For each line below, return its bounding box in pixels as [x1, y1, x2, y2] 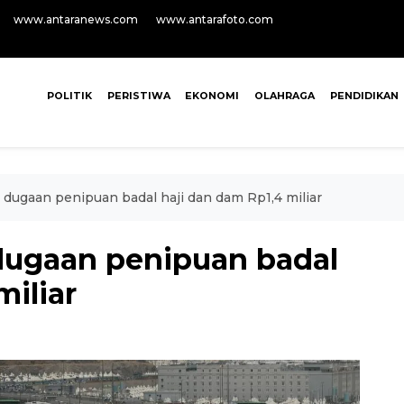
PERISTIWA [106, 89, 170, 102]
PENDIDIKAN [329, 89, 399, 102]
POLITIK [46, 89, 92, 102]
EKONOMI [185, 89, 240, 102]
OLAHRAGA [254, 89, 316, 102]
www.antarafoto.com [156, 13, 273, 26]
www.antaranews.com [14, 13, 138, 26]
